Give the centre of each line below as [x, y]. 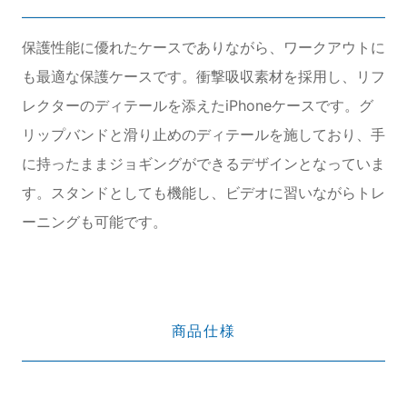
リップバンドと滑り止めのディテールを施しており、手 [203, 135]
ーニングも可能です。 [94, 222]
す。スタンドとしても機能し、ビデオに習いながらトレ [203, 193]
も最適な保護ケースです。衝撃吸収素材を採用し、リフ [203, 77]
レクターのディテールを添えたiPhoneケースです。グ [197, 106]
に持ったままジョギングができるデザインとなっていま [203, 164]
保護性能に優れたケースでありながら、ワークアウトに [203, 48]
